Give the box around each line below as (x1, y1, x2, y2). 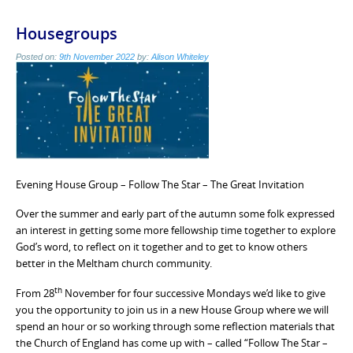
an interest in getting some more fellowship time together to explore (16, 223, 336, 238)
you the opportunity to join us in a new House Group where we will (16, 302, 329, 317)
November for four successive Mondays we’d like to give (62, 285, 325, 300)
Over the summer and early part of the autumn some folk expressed (16, 206, 335, 221)
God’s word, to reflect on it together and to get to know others (16, 240, 307, 255)
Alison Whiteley (151, 51, 209, 61)
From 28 (16, 285, 54, 300)
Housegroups (16, 22, 117, 44)
